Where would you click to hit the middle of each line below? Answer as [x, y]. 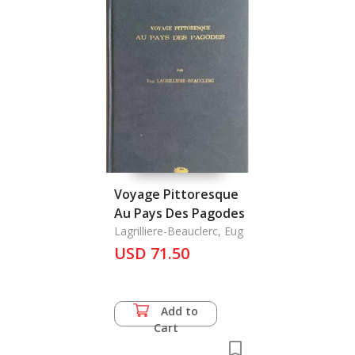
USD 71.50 [152, 253]
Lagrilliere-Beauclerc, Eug [179, 231]
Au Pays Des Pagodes [179, 213]
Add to [179, 311]
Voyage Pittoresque [176, 194]
